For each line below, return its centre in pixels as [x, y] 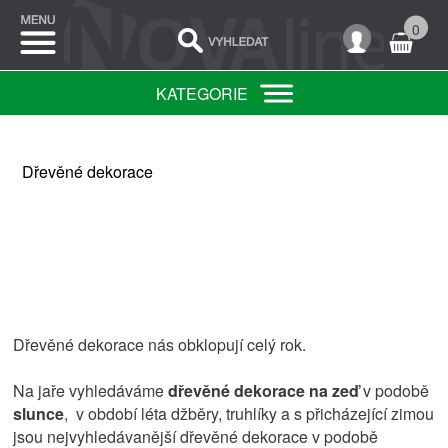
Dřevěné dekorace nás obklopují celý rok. [162, 344]
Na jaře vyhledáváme [91, 390]
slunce [39, 413]
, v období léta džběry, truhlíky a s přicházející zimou [249, 413]
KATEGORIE [201, 93]
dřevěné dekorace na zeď [264, 390]
